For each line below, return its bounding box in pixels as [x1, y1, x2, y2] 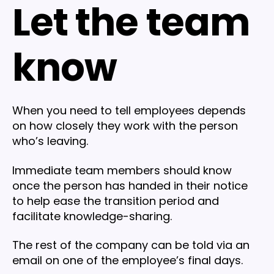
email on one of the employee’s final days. [12, 253, 243, 268]
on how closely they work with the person [12, 118, 238, 134]
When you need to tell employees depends [12, 103, 246, 119]
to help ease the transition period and [12, 193, 219, 209]
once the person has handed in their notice [12, 177, 248, 193]
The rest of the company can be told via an [12, 237, 250, 253]
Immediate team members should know [12, 162, 232, 178]
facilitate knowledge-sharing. [12, 208, 172, 224]
